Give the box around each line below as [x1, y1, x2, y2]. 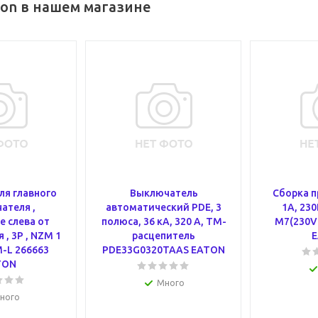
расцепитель [132, 230, 195, 241]
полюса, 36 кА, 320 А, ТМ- [101, 216, 226, 227]
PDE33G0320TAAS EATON [102, 244, 225, 256]
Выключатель [129, 187, 198, 199]
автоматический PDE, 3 [106, 202, 221, 213]
